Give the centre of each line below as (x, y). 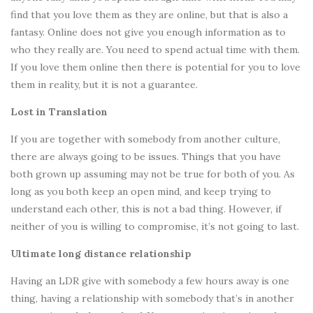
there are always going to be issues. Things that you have (146, 157)
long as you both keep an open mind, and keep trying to (141, 192)
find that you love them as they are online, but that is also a (149, 15)
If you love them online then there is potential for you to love (155, 67)
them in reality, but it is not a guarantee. (104, 85)
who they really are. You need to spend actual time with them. (155, 50)
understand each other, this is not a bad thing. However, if (146, 209)
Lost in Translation (59, 112)
